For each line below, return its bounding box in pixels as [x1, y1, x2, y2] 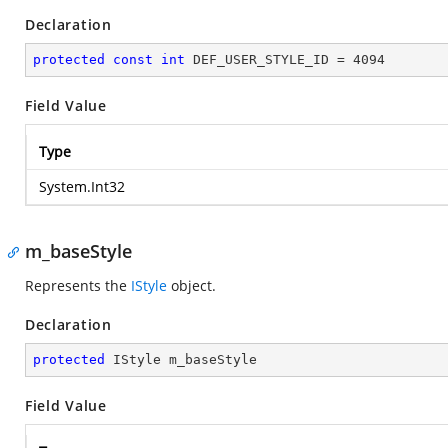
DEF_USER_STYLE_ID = [185, 52, 353, 67]
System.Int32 [39, 177, 125, 196]
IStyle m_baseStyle [105, 352, 257, 367]
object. [167, 276, 216, 295]
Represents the [25, 276, 131, 295]
